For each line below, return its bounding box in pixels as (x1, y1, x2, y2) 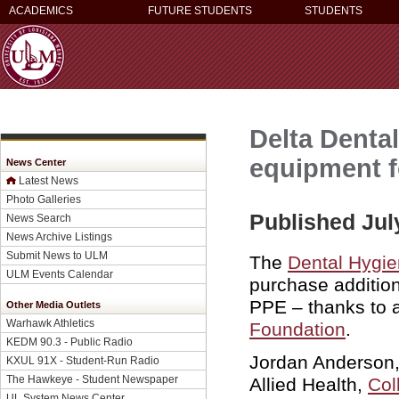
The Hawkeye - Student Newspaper (6, 373, 178, 385)
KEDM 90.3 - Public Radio (6, 336, 133, 347)
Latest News (19, 175, 78, 186)
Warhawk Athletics (6, 317, 94, 329)
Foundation (249, 319, 346, 340)
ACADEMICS (9, 4, 73, 17)
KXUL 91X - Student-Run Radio (6, 354, 159, 366)
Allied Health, (249, 374, 368, 395)
